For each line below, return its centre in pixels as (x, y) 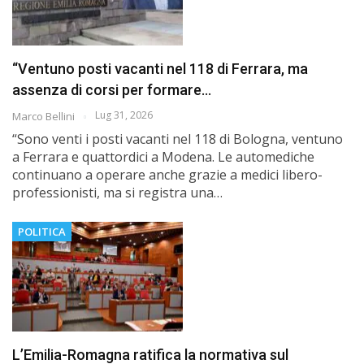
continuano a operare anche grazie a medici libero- (167, 175)
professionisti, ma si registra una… (117, 193)
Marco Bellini (45, 117)
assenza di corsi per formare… (112, 90)
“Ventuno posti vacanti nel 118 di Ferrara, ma (160, 69)
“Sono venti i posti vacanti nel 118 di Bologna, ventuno (178, 139)
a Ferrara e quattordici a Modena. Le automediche (163, 157)
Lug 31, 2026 (124, 115)
